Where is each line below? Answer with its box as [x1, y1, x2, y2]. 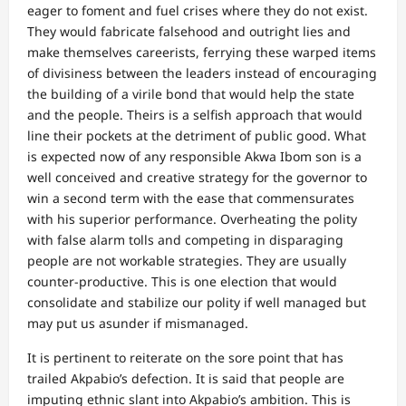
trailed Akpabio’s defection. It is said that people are [27, 370, 344, 387]
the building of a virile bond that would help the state [27, 85, 354, 102]
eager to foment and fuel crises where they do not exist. [27, 2, 368, 19]
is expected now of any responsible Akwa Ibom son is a [27, 148, 362, 165]
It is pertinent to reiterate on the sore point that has [27, 349, 343, 366]
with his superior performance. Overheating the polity [27, 210, 357, 227]
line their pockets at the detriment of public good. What [27, 127, 366, 144]
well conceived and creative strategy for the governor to [27, 169, 367, 186]
